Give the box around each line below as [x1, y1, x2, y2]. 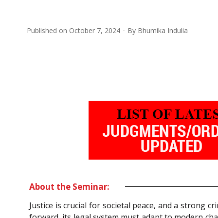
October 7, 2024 [69, 25, 120, 35]
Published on [27, 25, 69, 35]
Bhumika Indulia [138, 25, 188, 35]
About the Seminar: [29, 181, 109, 192]
